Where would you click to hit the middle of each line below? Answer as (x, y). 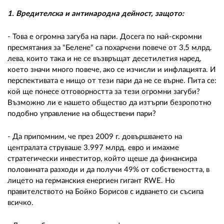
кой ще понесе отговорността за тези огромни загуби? (104, 91)
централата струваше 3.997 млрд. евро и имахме (93, 147)
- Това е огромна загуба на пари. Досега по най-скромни (105, 36)
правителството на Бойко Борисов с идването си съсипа (105, 191)
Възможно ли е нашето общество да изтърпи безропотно (109, 102)
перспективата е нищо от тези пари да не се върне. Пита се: (112, 80)
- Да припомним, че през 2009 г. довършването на (95, 136)
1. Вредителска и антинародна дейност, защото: (97, 13)
